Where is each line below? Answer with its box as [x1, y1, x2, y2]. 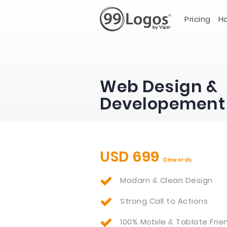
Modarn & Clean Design [120, 175, 213, 185]
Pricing [184, 14, 211, 24]
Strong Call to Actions [120, 196, 208, 206]
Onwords [163, 156, 193, 164]
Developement [100, 92, 225, 115]
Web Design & [100, 75, 217, 98]
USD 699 [100, 147, 163, 167]
